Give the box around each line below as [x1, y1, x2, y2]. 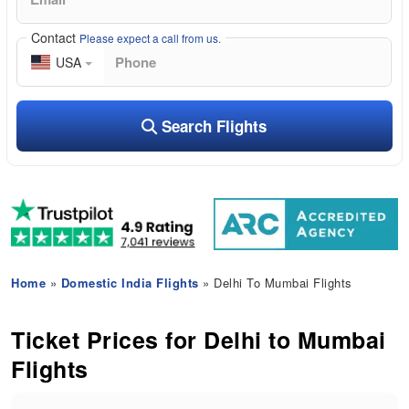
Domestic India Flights [60, 274, 199, 292]
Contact [31, 27, 80, 47]
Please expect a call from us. [79, 29, 222, 46]
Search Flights [157, 114, 267, 137]
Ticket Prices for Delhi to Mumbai [11, 323, 386, 357]
